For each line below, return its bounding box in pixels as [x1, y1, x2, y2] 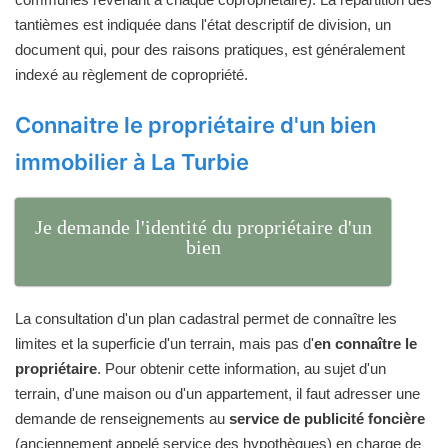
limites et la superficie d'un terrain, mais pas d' [15, 335, 314, 353]
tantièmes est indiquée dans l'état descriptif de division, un [15, 15, 391, 33]
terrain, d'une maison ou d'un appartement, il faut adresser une [15, 385, 420, 403]
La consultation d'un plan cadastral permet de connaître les [15, 310, 397, 328]
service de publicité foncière [229, 410, 425, 428]
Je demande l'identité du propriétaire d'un [34, 216, 372, 239]
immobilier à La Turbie [15, 148, 249, 175]
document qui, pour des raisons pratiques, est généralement [15, 40, 405, 58]
